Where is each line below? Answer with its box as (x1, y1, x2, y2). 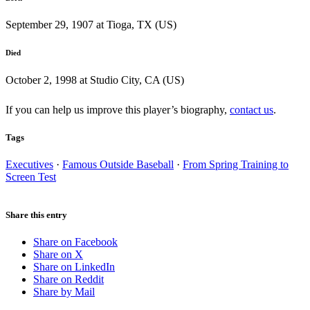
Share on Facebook (33, 236, 118, 248)
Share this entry (6, 209, 67, 220)
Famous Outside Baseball (62, 158, 174, 170)
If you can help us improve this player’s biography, (6, 104, 230, 116)
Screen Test (6, 170, 56, 183)
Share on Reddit (33, 273, 104, 286)
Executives (6, 158, 53, 170)
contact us (230, 104, 273, 116)
